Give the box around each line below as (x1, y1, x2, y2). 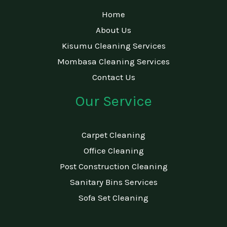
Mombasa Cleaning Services (57, 56, 170, 67)
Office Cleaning (83, 145, 144, 156)
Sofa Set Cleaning (79, 192, 148, 203)
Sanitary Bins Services (69, 176, 158, 187)
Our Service (75, 92, 152, 110)
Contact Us (92, 72, 135, 83)
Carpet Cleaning (82, 129, 145, 140)
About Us (96, 25, 131, 35)
